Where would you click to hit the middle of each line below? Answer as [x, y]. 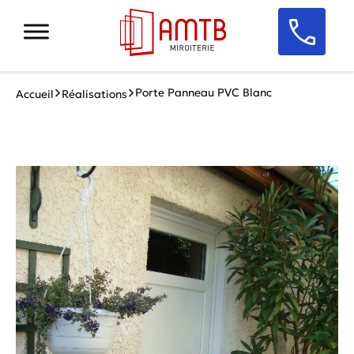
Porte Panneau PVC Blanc [203, 92]
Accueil [35, 94]
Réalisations [94, 94]
